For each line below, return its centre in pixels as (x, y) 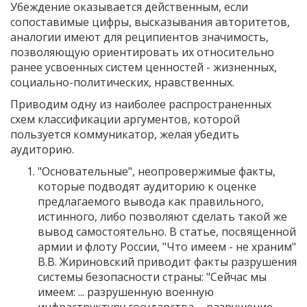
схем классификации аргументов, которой (125, 119)
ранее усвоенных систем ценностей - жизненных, (144, 67)
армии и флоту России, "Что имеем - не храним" (167, 246)
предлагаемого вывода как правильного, (151, 201)
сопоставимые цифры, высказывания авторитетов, (150, 22)
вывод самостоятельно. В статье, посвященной (167, 231)
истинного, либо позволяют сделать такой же (162, 216)
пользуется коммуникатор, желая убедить (125, 134)
